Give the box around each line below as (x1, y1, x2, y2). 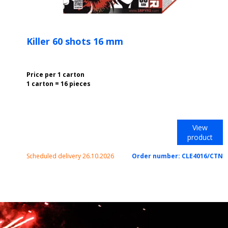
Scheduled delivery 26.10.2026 (26, 152, 114, 160)
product (187, 132, 213, 142)
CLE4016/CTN (181, 152, 223, 160)
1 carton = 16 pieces (26, 79, 91, 88)
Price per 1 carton (26, 70, 84, 79)
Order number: (131, 152, 182, 160)
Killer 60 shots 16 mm (26, 35, 123, 47)
